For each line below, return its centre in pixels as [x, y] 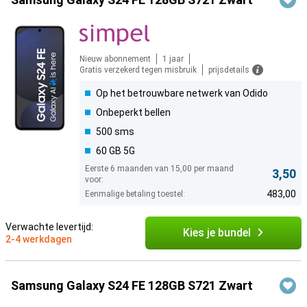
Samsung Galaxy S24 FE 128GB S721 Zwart [132, 286]
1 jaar [173, 59]
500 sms [115, 132]
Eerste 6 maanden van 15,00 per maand [159, 169]
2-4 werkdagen [39, 240]
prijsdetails [229, 70]
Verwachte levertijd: [49, 227]
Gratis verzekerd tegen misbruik [138, 70]
